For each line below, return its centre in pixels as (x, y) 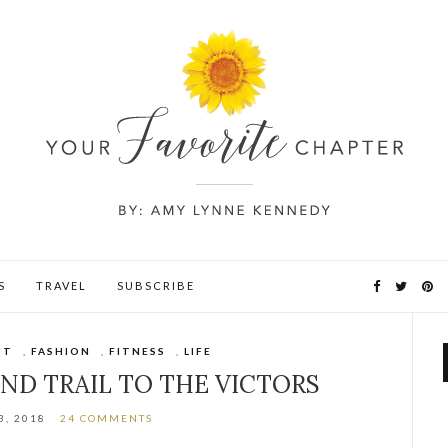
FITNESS (138, 351)
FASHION (61, 351)
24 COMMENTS (107, 418)
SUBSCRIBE (156, 285)
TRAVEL (61, 285)
